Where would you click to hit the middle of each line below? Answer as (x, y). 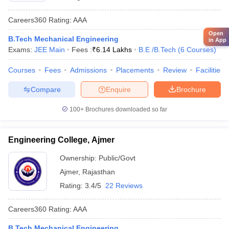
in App (217, 40)
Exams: (21, 50)
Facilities (210, 70)
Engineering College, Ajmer (61, 140)
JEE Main (50, 50)
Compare (45, 89)
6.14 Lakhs (114, 50)
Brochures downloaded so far (125, 109)
